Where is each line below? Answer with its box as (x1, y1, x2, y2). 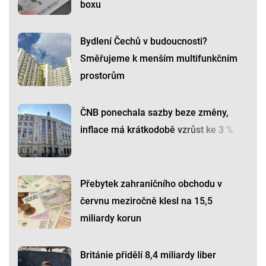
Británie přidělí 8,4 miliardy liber (80, 249, 216, 261)
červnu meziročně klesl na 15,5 (80, 195, 213, 207)
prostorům (80, 70, 125, 82)
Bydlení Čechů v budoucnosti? (80, 36, 207, 47)
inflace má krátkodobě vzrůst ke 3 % (80, 124, 233, 136)
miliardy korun (80, 213, 141, 224)
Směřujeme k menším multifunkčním (80, 53, 237, 65)
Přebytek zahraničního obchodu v (80, 178, 222, 190)
